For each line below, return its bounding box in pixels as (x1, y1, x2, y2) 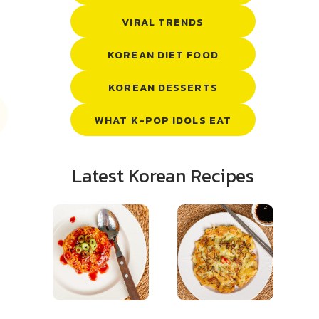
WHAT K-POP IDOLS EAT (95, 113, 231, 129)
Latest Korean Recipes (71, 162, 255, 190)
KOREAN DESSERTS (108, 80, 218, 96)
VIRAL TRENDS (122, 14, 204, 31)
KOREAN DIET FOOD (108, 47, 219, 63)
